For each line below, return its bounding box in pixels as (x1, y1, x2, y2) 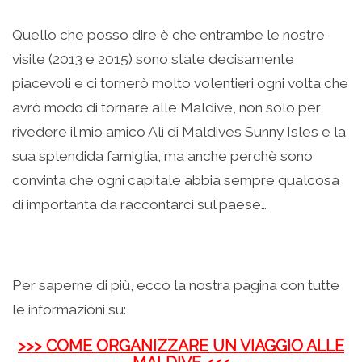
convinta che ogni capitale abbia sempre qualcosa (12, 172, 339, 189)
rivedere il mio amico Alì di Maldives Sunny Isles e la (12, 124, 346, 141)
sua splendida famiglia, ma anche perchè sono (12, 148, 313, 165)
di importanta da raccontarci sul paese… (12, 196, 267, 213)
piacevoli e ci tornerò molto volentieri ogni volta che (12, 75, 348, 92)
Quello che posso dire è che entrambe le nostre (12, 27, 325, 44)
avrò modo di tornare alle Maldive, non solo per (12, 99, 321, 116)
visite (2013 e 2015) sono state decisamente (12, 51, 294, 68)
